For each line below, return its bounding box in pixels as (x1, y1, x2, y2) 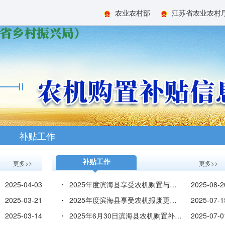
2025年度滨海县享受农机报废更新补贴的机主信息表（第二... (170, 195, 177, 205)
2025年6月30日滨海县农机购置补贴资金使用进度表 (175, 210, 182, 220)
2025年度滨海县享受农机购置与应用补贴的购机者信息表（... (170, 179, 177, 189)
